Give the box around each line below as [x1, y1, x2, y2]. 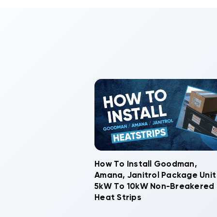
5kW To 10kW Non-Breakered [94, 182, 215, 191]
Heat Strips [94, 193, 141, 202]
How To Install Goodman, [94, 160, 197, 169]
